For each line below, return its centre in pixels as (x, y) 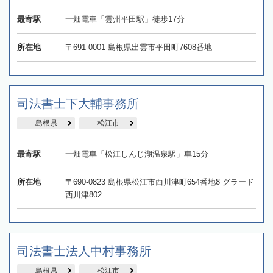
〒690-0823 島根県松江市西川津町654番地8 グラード (159, 182)
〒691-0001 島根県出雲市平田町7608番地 (138, 48)
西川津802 (83, 195)
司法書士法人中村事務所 (84, 251)
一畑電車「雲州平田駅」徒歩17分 (125, 19)
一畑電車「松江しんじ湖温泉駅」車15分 (136, 154)
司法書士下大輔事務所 (78, 104)
